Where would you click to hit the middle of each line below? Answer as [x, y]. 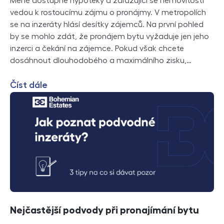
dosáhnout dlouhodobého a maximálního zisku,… [101, 60]
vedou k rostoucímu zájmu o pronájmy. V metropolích [108, 12]
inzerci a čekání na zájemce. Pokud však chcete [97, 48]
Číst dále [29, 85]
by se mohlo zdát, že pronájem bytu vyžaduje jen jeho [109, 36]
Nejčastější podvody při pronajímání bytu [104, 210]
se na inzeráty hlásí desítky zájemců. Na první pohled [107, 24]
